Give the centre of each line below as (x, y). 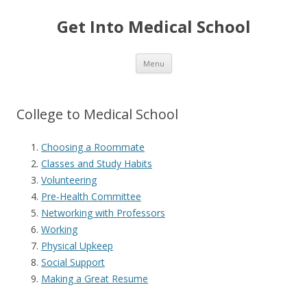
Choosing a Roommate (93, 147)
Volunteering (69, 180)
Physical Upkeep (77, 246)
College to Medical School (97, 114)
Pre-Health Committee (91, 196)
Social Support (73, 262)
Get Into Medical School (153, 26)
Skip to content (205, 58)
